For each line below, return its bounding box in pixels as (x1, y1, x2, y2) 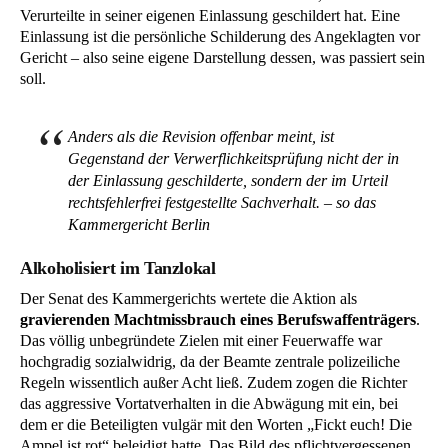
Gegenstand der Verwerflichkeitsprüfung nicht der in (68, 149, 399, 167)
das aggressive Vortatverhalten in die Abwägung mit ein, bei (20, 394, 398, 412)
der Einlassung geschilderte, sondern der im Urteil (68, 171, 388, 189)
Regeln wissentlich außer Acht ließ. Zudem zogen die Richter (20, 373, 407, 391)
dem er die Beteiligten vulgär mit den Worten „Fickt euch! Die (20, 415, 412, 433)
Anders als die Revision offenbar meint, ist (68, 127, 334, 145)
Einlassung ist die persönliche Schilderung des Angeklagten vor (20, 28, 420, 46)
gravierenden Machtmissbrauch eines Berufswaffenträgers (20, 310, 416, 328)
